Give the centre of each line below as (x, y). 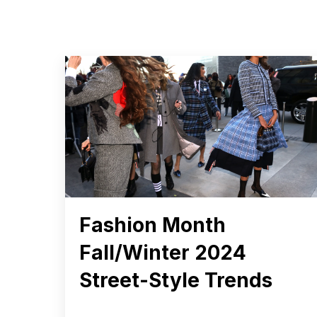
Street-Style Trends (176, 280)
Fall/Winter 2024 (163, 252)
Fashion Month (152, 225)
